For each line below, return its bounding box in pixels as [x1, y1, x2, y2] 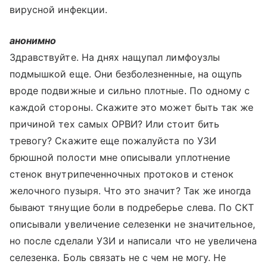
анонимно [10, 35, 57, 46]
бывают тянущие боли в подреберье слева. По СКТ [10, 201, 254, 213]
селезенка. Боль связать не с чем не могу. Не [10, 252, 226, 263]
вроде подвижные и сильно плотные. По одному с [10, 85, 250, 97]
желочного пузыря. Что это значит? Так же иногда [10, 185, 252, 197]
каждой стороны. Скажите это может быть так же [10, 101, 254, 113]
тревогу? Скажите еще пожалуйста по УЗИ [10, 135, 216, 147]
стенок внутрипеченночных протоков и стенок [10, 168, 234, 180]
